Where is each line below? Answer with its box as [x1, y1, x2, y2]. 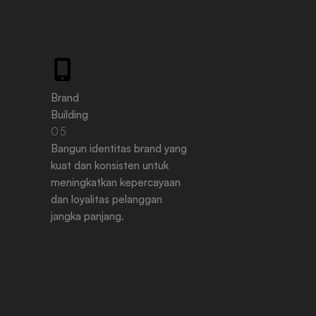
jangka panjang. [51, 209, 125, 223]
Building [51, 108, 89, 121]
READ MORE [51, 262, 120, 274]
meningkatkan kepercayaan [51, 176, 181, 189]
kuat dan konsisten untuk [51, 159, 169, 172]
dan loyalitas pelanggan [51, 193, 163, 206]
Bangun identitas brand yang [51, 142, 188, 155]
